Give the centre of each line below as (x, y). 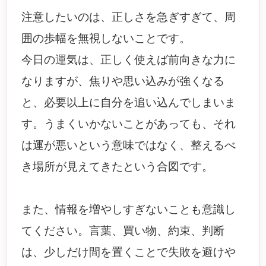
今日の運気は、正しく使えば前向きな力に (129, 60)
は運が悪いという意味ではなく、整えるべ (129, 145)
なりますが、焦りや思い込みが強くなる (123, 81)
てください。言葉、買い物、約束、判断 (123, 231)
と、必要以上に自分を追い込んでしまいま (129, 102)
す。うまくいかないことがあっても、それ (129, 124)
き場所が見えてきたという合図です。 (118, 167)
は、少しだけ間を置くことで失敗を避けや (129, 252)
